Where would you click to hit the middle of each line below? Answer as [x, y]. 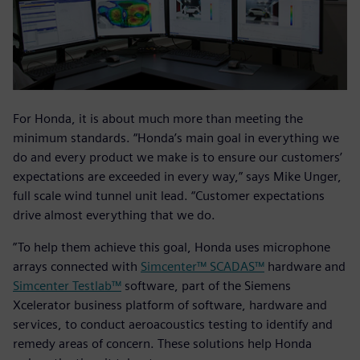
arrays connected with [77, 267]
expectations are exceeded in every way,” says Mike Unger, [177, 177]
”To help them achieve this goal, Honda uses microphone [172, 247]
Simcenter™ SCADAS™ [202, 267]
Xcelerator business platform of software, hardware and [170, 305]
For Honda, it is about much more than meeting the [158, 119]
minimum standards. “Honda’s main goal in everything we [176, 138]
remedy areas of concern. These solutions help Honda [162, 344]
